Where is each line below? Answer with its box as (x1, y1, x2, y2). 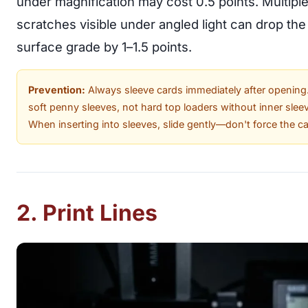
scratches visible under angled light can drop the (16, 16, 306, 32)
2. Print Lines (16, 199, 157, 226)
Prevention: (28, 83, 85, 96)
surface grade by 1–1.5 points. (16, 38, 192, 54)
